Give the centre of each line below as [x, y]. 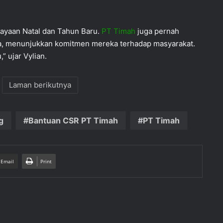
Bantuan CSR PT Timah [73, 120]
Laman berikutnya [40, 85]
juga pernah [157, 31]
